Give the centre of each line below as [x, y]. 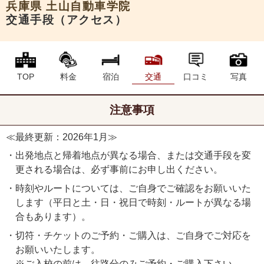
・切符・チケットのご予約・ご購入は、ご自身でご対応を [128, 235]
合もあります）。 [53, 216]
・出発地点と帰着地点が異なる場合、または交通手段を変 [128, 155]
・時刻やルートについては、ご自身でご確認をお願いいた [128, 188]
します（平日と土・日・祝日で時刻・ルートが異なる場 [133, 202]
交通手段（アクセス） [67, 19]
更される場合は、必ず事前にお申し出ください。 [119, 169]
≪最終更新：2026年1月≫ [62, 137]
